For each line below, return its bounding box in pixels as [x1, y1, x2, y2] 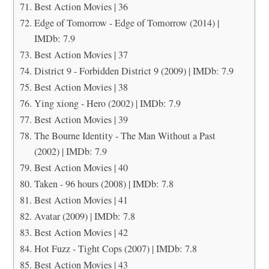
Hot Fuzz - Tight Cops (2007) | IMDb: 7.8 [34, 241, 197, 255]
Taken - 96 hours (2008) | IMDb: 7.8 [34, 177, 174, 190]
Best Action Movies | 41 [34, 193, 128, 207]
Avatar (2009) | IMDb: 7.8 [34, 209, 135, 223]
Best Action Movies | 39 [34, 112, 128, 126]
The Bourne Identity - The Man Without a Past [34, 128, 216, 142]
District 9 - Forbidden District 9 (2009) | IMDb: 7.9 [34, 64, 234, 77]
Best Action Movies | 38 [34, 80, 128, 94]
